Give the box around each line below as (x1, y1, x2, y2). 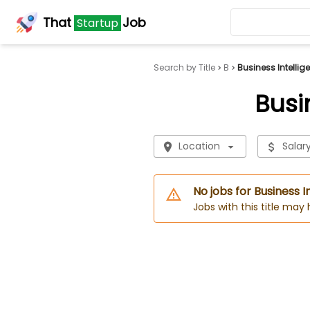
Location (178, 139, 220, 153)
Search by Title (153, 62, 215, 73)
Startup (77, 15, 118, 31)
